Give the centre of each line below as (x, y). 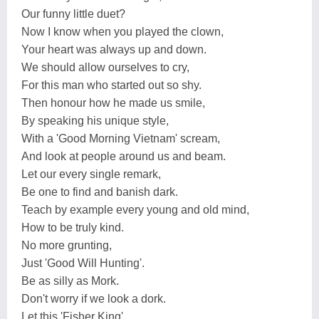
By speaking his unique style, (95, 120)
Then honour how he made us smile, (113, 103)
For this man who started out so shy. (111, 85)
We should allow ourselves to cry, (105, 67)
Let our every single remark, (91, 174)
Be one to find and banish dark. (100, 192)
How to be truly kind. (73, 227)
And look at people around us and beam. (124, 156)
